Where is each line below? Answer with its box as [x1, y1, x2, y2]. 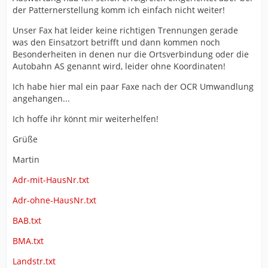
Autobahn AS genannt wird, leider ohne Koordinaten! [13, 60, 226, 72]
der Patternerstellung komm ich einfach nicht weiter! [13, 4, 225, 16]
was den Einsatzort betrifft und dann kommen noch [13, 36, 220, 48]
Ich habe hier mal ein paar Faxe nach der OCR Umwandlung [13, 81, 254, 92]
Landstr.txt [13, 255, 56, 267]
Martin [13, 154, 39, 165]
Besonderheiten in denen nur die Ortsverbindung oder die [13, 48, 249, 60]
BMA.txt [13, 235, 44, 246]
